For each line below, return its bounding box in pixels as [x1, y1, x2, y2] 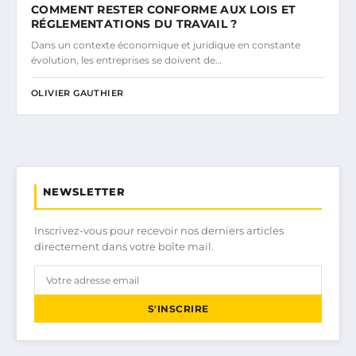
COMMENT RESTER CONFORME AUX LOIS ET [31, 2, 296, 17]
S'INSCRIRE [147, 303, 209, 315]
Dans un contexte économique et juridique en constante [31, 39, 300, 52]
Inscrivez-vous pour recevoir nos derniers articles [34, 224, 284, 238]
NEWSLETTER [43, 185, 126, 199]
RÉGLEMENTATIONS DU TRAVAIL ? [31, 17, 238, 32]
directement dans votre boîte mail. [34, 240, 214, 253]
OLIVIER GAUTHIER [31, 87, 124, 99]
